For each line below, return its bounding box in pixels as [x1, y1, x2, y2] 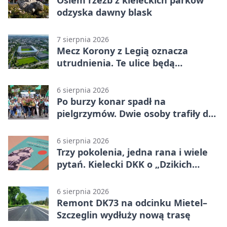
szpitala [57, 120, 92, 132]
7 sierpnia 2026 [57, 34, 109, 45]
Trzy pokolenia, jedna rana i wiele [57, 146, 208, 159]
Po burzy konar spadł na [57, 95, 166, 108]
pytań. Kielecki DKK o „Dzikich [57, 158, 192, 171]
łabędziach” [57, 170, 109, 183]
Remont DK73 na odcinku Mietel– [57, 197, 207, 209]
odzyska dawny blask [57, 6, 152, 19]
